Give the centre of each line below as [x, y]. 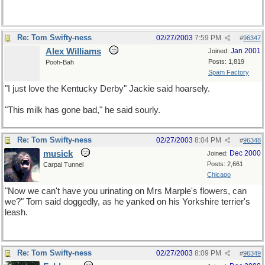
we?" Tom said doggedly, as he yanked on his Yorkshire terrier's [127, 202]
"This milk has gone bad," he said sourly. [83, 110]
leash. [16, 212]
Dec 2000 [245, 153]
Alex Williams [73, 51]
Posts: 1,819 [226, 62]
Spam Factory [229, 72]
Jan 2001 [246, 51]
